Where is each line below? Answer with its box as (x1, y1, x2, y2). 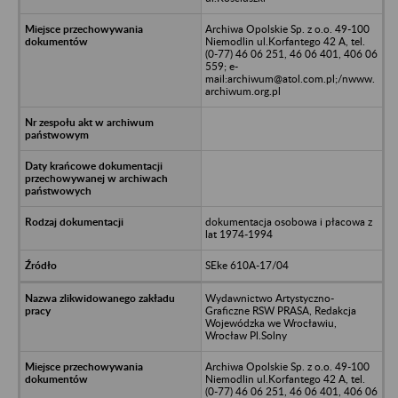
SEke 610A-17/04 (204, 258, 289, 272)
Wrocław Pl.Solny (204, 328, 287, 342)
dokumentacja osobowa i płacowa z (204, 214, 372, 228)
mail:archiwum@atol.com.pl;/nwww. (204, 71, 375, 85)
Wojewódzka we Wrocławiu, (204, 315, 337, 330)
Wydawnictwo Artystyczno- (204, 291, 334, 305)
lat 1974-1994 (204, 227, 273, 241)
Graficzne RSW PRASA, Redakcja (204, 303, 356, 317)
